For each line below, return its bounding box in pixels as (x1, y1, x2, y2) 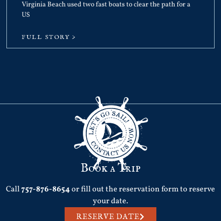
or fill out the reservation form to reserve (70, 184, 215, 195)
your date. (93, 195, 128, 207)
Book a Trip (80, 160, 141, 176)
